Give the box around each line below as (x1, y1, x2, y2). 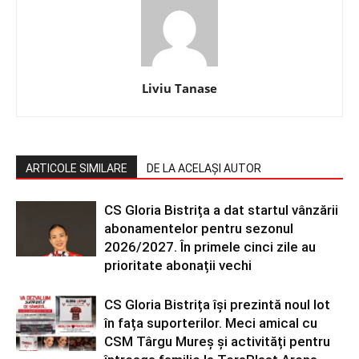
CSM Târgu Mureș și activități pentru (104, 333, 330, 350)
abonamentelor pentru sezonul (104, 220, 293, 237)
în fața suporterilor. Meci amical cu (104, 315, 317, 332)
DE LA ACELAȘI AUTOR (147, 162, 261, 175)
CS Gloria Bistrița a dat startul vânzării (104, 202, 338, 219)
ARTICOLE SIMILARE (26, 162, 127, 175)
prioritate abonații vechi (104, 257, 252, 274)
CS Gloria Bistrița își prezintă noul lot (104, 296, 330, 313)
